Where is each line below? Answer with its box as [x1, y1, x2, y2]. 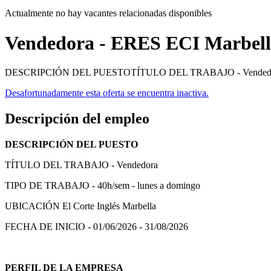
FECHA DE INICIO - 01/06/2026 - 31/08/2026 [5, 221, 188, 232]
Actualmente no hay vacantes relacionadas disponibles [5, 8, 212, 19]
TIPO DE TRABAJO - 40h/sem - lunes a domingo [5, 180, 200, 191]
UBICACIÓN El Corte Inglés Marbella [5, 201, 156, 212]
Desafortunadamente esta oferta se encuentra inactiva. [5, 88, 209, 99]
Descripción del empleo [5, 111, 149, 127]
